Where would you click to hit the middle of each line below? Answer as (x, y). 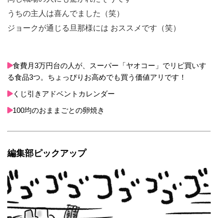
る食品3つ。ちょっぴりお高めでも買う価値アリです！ (97, 77)
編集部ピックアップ (47, 154)
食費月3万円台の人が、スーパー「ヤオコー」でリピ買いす (109, 66)
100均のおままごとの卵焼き (59, 110)
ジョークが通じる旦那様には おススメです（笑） (94, 28)
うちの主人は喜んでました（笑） (66, 14)
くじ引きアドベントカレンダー (64, 94)
